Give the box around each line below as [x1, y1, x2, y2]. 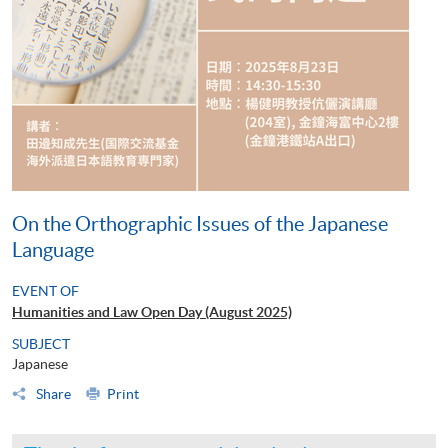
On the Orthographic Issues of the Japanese [12, 212, 388, 235]
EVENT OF [12, 282, 79, 299]
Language [12, 238, 94, 261]
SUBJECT [12, 335, 70, 352]
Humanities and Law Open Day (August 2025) [12, 303, 292, 320]
